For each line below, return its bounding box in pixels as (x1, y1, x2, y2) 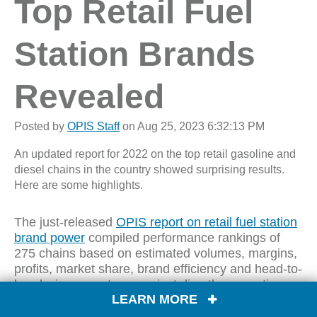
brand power (14, 231, 85, 245)
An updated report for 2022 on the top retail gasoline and (14, 148, 296, 160)
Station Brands (14, 35, 255, 73)
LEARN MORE (111, 292, 197, 306)
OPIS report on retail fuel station (116, 215, 297, 229)
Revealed (14, 78, 164, 115)
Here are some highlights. (14, 179, 143, 191)
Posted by (14, 120, 67, 132)
